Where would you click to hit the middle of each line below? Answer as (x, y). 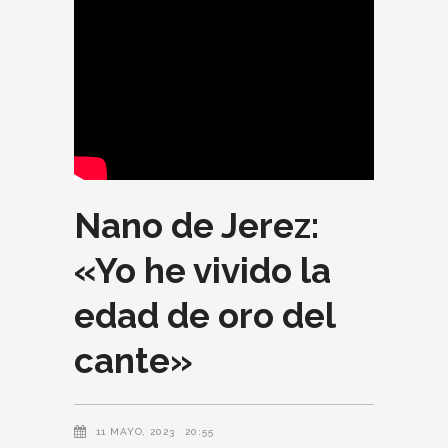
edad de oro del (204, 315)
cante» (133, 360)
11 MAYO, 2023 (135, 431)
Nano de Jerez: (196, 225)
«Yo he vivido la (202, 270)
